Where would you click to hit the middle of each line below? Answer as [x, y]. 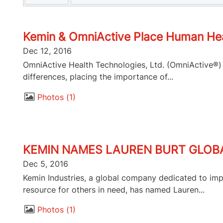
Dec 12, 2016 [47, 51]
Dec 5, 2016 [45, 164]
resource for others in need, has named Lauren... [113, 189]
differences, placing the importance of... [98, 77]
